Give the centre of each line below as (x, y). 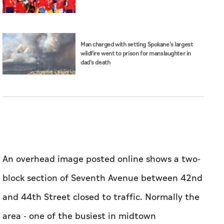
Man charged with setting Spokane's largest (137, 44)
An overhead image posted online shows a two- (101, 159)
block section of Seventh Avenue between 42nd (102, 178)
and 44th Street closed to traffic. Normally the (101, 197)
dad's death (95, 62)
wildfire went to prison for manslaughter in (136, 53)
